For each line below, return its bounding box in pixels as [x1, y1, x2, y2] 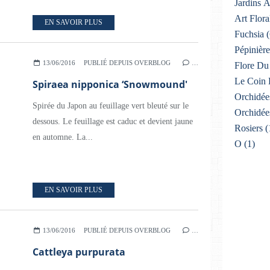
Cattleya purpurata [33, 245, 125, 259]
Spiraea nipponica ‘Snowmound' [33, 78, 187, 91]
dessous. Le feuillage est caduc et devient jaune [33, 117, 193, 126]
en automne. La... [33, 133, 93, 142]
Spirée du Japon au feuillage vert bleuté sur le [33, 101, 189, 110]
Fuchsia [234, 29, 264, 39]
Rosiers [234, 123, 263, 133]
